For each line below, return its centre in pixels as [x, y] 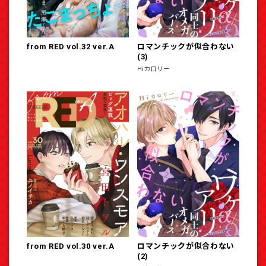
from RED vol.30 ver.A [71, 246]
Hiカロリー [154, 69]
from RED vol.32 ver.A [71, 46]
